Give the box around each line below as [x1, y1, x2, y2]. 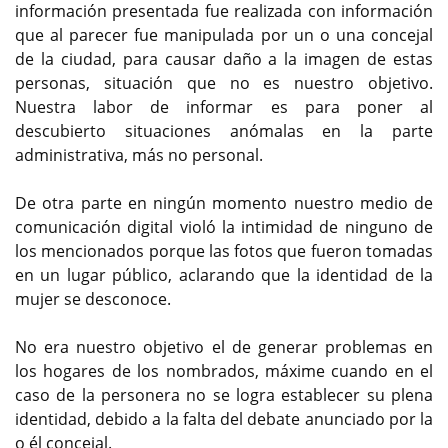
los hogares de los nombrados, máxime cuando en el [15, 359, 433, 382]
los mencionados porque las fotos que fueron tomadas [15, 239, 433, 262]
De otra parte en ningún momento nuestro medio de [15, 191, 433, 214]
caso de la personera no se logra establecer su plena [15, 383, 433, 406]
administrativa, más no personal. [15, 143, 263, 166]
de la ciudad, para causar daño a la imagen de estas [15, 47, 433, 70]
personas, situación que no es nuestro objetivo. [15, 71, 433, 94]
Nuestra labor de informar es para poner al [15, 95, 433, 118]
